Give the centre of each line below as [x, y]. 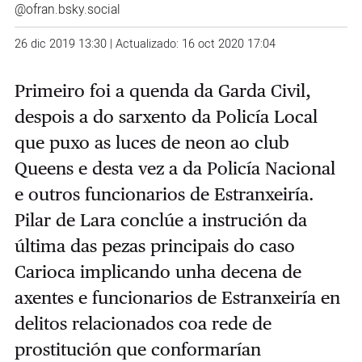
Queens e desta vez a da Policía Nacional [175, 168]
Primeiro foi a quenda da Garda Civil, [162, 90]
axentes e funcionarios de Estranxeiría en [177, 297]
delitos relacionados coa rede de [143, 323]
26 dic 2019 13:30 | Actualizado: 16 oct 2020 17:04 [145, 44]
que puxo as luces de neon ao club [152, 142]
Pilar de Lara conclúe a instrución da [160, 219]
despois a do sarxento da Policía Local [166, 116]
